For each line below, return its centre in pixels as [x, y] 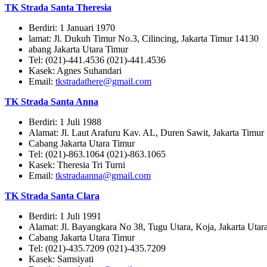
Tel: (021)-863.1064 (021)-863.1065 [97, 154]
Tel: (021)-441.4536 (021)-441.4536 [97, 60]
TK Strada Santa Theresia [58, 8]
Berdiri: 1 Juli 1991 [65, 216]
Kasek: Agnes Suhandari [75, 71]
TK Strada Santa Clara [52, 196]
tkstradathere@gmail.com [103, 82]
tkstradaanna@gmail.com [103, 176]
